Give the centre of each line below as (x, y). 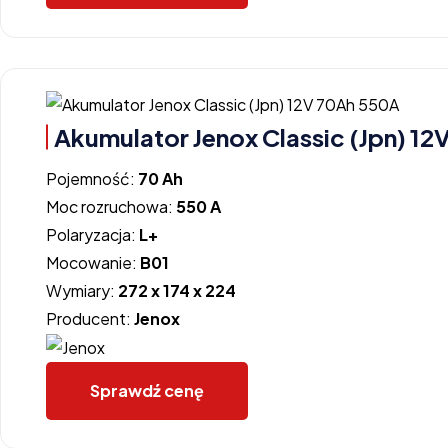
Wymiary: (82, 290)
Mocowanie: (93, 262)
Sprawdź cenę (147, 391)
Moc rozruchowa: (111, 206)
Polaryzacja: (92, 234)
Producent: (90, 318)
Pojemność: (92, 178)
